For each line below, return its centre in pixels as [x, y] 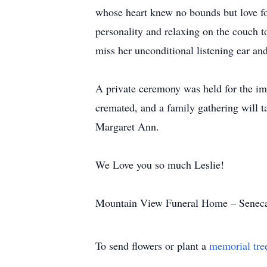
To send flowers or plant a [152, 246]
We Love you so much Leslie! [160, 164]
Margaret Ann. [127, 126]
